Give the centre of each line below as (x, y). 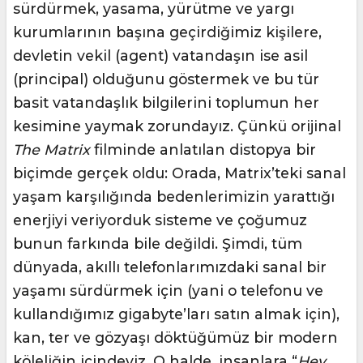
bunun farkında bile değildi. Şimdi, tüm (158, 244)
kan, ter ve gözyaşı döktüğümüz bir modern (175, 338)
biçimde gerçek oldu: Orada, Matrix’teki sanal (179, 173)
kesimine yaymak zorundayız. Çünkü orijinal (177, 126)
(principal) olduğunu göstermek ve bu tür (166, 79)
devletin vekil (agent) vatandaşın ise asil (160, 56)
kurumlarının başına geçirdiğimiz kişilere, (167, 32)
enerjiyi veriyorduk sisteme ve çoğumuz (160, 220)
